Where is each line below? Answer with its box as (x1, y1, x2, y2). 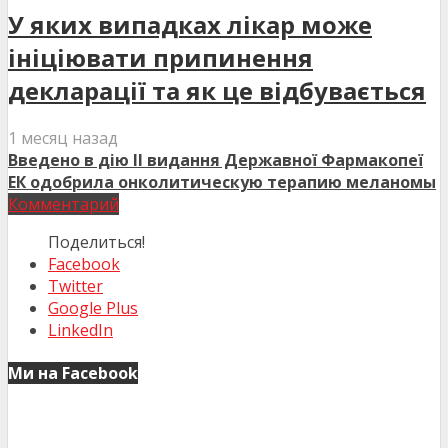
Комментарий (8, 193, 119, 216)
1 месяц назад (8, 127, 118, 150)
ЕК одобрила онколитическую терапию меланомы (8, 171, 436, 194)
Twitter (48, 275, 103, 298)
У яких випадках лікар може (8, 8, 372, 42)
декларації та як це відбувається (8, 74, 426, 108)
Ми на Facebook (8, 362, 138, 385)
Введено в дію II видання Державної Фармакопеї (8, 149, 423, 172)
